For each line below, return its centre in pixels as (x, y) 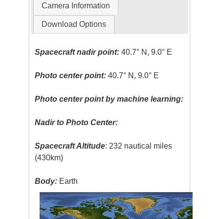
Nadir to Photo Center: (77, 122)
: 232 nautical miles (139, 146)
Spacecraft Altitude (70, 146)
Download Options (74, 24)
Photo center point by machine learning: (109, 99)
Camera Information (76, 5)
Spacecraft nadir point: (77, 52)
